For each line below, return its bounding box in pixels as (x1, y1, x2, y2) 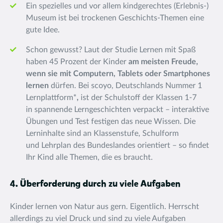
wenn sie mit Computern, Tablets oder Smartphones (26, 70, 210, 78)
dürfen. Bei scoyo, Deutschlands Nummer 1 (49, 82, 202, 90)
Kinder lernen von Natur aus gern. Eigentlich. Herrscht (10, 203, 199, 211)
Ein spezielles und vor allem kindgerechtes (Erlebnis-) (26, 2, 209, 10)
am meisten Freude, (128, 58, 198, 66)
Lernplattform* (26, 94, 77, 102)
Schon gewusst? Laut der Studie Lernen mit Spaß (26, 46, 196, 54)
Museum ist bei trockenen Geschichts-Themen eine (26, 14, 204, 22)
